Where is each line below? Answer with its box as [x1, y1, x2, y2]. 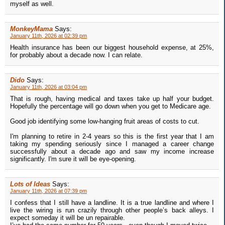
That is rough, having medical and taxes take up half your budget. [10, 95, 214, 103]
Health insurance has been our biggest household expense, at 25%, [10, 44, 214, 52]
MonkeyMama [10, 25, 53, 33]
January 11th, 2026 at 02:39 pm [10, 33, 87, 39]
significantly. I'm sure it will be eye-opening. [10, 155, 136, 163]
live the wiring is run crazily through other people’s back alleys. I [10, 206, 214, 214]
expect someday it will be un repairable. [10, 214, 125, 222]
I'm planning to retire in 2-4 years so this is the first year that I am [10, 133, 214, 141]
